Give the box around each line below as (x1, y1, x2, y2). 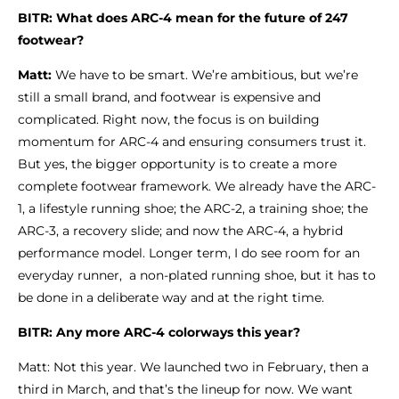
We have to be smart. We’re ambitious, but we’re (55, 67, 358, 84)
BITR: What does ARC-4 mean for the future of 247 (18, 10, 348, 27)
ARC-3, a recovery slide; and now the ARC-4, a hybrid (18, 223, 343, 240)
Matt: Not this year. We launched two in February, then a (18, 359, 369, 376)
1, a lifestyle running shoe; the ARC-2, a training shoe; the (18, 200, 368, 217)
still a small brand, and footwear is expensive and (18, 89, 321, 106)
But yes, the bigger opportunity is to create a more (18, 156, 337, 173)
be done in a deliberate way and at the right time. (18, 289, 324, 306)
